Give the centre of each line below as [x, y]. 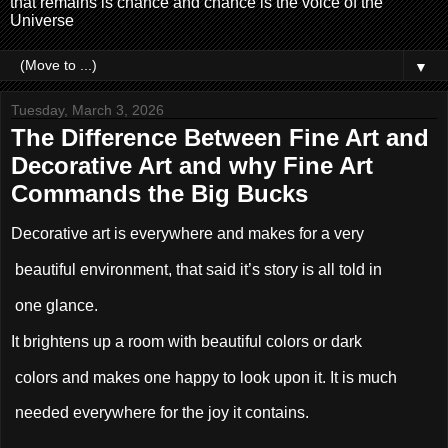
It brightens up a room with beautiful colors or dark [186, 341]
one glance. [54, 305]
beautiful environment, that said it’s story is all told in [196, 270]
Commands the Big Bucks [159, 194]
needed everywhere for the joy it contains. [160, 413]
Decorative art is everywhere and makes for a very [187, 234]
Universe [42, 21]
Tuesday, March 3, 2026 [87, 110]
